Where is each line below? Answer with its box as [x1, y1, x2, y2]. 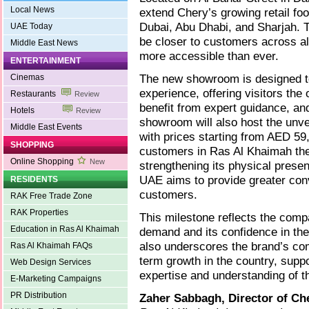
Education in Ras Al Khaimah [10, 223, 119, 234]
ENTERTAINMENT [10, 55, 81, 66]
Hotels [10, 105, 59, 115]
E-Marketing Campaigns [10, 273, 101, 283]
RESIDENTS [10, 174, 58, 184]
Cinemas [10, 72, 44, 82]
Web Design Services [10, 257, 91, 267]
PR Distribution [10, 290, 67, 300]
